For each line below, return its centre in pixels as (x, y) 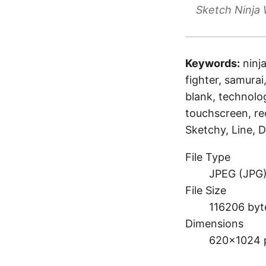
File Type (208, 157)
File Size (206, 190)
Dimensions (214, 224)
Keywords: (213, 63)
